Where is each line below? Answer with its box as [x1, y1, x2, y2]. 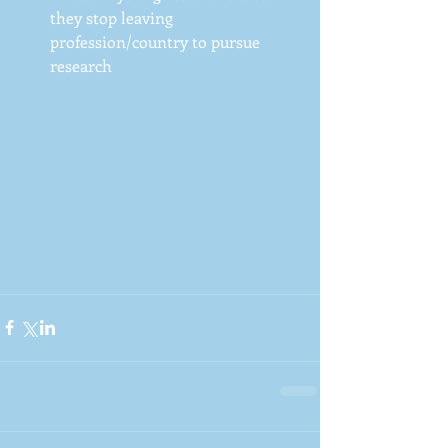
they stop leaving [50, 6, 177, 28]
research [50, 54, 116, 76]
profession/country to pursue [50, 30, 264, 52]
